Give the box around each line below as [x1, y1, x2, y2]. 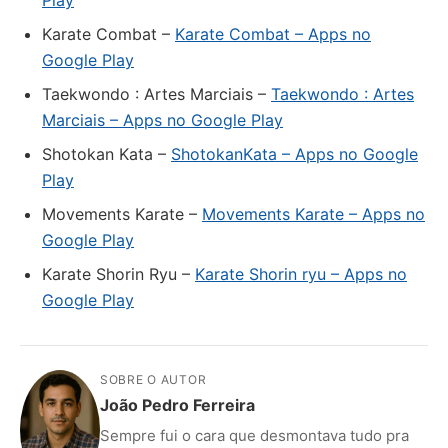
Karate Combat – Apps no [175, 24, 371, 44]
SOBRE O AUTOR [100, 372, 207, 387]
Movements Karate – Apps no [202, 204, 425, 224]
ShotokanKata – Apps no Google [171, 144, 418, 164]
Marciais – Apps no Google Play [42, 110, 283, 130]
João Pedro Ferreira [100, 395, 255, 415]
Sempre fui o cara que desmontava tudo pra [100, 426, 409, 445]
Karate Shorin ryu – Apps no [195, 264, 407, 284]
